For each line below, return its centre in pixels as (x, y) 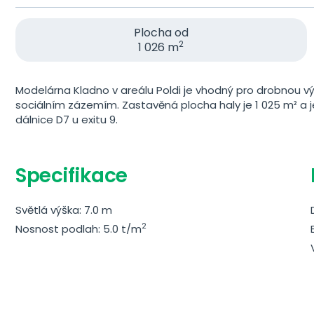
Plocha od (161, 33)
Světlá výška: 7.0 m (64, 210)
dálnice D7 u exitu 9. (67, 120)
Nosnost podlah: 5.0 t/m (78, 229)
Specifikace (71, 176)
